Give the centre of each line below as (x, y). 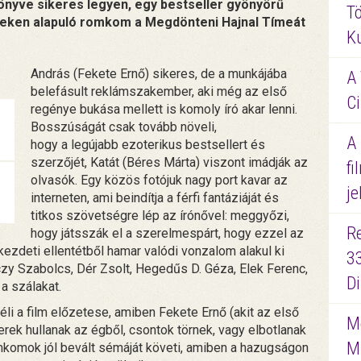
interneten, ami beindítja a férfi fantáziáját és (155, 198)
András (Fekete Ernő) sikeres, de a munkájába (159, 74)
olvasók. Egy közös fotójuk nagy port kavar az (160, 180)
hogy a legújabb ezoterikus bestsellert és (148, 145)
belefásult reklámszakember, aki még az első (159, 91)
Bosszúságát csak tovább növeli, (124, 127)
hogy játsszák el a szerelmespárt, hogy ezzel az (168, 233)
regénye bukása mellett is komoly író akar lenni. (164, 109)
